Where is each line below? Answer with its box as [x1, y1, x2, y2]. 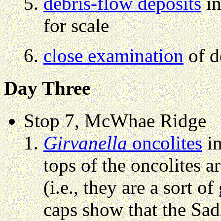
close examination [43, 44, 184, 66]
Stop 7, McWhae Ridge [24, 110, 206, 132]
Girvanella [43, 132, 127, 154]
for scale [43, 14, 109, 36]
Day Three [4, 77, 90, 99]
